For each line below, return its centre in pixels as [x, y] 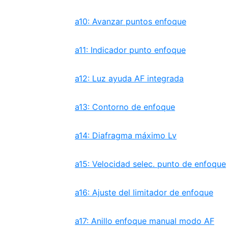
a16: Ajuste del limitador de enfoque [144, 192]
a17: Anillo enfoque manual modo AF [145, 221]
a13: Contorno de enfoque [125, 107]
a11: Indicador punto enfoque [130, 50]
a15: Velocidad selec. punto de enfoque [150, 164]
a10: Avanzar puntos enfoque [131, 21]
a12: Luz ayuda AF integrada [129, 78]
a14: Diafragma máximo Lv [126, 135]
